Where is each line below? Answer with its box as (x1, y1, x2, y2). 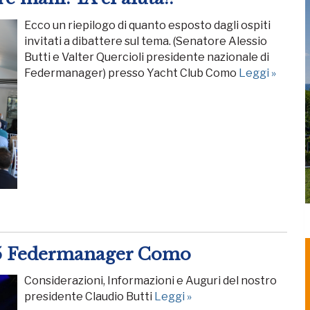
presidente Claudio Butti (24, 290, 154, 304)
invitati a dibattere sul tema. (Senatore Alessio (24, 34, 267, 48)
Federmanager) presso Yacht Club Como (24, 66, 239, 80)
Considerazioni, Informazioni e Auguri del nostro (24, 274, 277, 288)
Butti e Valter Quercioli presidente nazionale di (24, 50, 269, 64)
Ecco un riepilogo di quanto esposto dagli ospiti (24, 18, 271, 32)
